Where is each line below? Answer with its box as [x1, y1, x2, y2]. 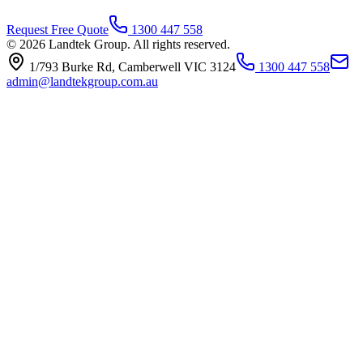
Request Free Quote [6, 22, 109, 36]
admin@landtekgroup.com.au [6, 74, 158, 88]
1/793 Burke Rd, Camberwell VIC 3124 [26, 59, 236, 74]
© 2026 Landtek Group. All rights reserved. [6, 36, 230, 51]
